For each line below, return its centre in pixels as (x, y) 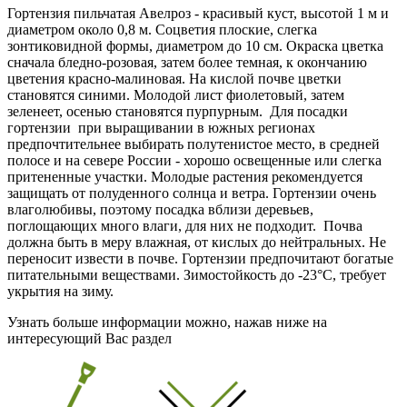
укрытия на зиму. (60, 291)
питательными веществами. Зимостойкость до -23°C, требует (197, 274)
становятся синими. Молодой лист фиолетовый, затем (176, 94)
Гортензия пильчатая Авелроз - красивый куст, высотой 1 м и (198, 13)
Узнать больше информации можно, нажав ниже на (167, 322)
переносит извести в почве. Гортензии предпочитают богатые (200, 258)
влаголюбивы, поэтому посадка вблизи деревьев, (160, 209)
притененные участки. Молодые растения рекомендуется (185, 176)
